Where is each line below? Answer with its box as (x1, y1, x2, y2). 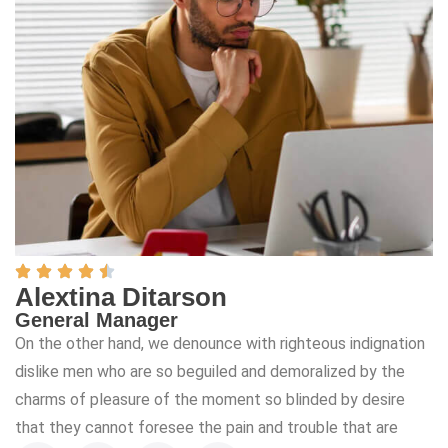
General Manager (15, 308, 178, 331)
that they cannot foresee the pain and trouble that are (15, 417, 398, 437)
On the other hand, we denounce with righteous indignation (15, 333, 425, 353)
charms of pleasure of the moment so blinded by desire (15, 389, 405, 409)
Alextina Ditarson (15, 281, 227, 312)
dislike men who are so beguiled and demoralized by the (15, 361, 405, 381)
